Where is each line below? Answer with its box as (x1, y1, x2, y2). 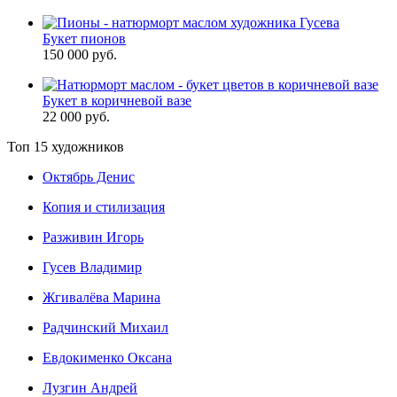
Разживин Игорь (43, 230, 144, 245)
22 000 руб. (43, 109, 110, 124)
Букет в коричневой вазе (43, 93, 191, 108)
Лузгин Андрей (43, 380, 137, 395)
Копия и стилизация (43, 199, 165, 214)
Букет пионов (43, 31, 126, 46)
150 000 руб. (43, 47, 117, 62)
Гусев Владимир (43, 260, 142, 275)
